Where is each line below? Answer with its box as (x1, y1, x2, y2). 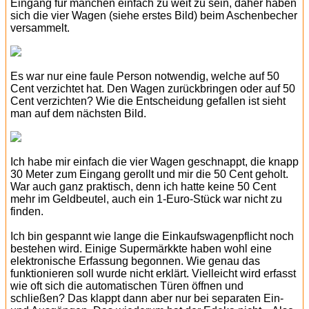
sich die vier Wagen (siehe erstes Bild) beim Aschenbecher (10, 10, 297, 22)
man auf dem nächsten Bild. (10, 108, 149, 120)
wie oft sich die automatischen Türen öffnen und (10, 280, 243, 292)
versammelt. (10, 22, 72, 34)
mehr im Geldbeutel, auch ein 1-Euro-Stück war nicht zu (10, 193, 282, 206)
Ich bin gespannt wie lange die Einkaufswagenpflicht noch (10, 230, 294, 243)
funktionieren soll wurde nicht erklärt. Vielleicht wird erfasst (10, 268, 296, 280)
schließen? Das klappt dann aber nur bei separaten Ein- (10, 292, 283, 305)
